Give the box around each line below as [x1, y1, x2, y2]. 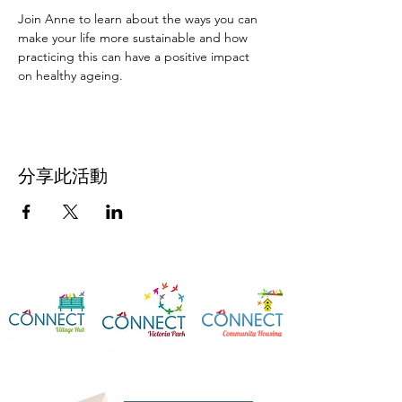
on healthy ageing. [18, 66, 123, 83]
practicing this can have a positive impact [18, 48, 253, 65]
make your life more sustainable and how [18, 29, 251, 46]
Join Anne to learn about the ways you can [18, 10, 261, 27]
